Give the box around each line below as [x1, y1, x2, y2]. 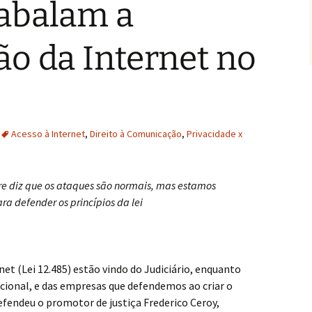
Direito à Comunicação [90, 127, 182, 140]
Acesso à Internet [11, 127, 85, 140]
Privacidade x [187, 127, 242, 140]
